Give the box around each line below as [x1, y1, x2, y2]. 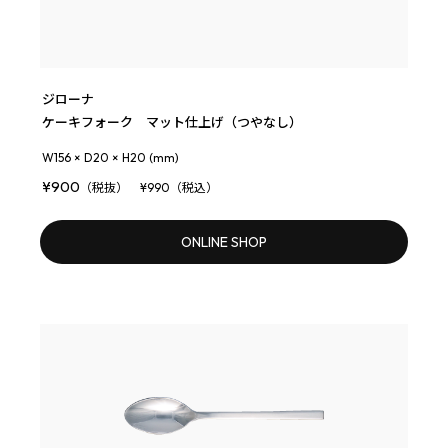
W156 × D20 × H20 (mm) [42, 150, 179, 166]
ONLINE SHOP [181, 233, 267, 252]
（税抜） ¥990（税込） [80, 180, 218, 196]
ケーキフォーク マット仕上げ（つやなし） [42, 114, 302, 131]
